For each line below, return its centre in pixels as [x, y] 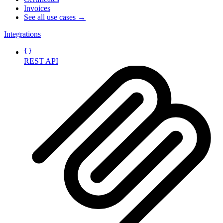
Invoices [37, 8]
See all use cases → [55, 17]
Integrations [22, 34]
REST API [41, 61]
